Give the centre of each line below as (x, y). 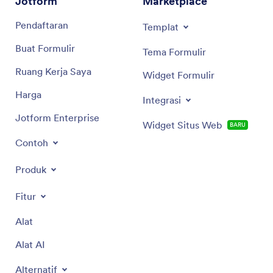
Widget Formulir (179, 75)
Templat (161, 27)
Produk (31, 169)
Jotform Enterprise (57, 117)
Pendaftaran (42, 25)
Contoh (32, 142)
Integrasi (162, 100)
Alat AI (30, 244)
